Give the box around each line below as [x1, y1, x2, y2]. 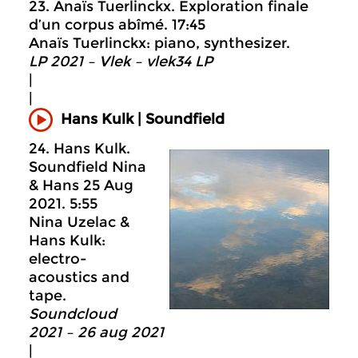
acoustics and [29, 268, 129, 286]
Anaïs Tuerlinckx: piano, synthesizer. [29, 34, 290, 52]
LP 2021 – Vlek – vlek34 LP [29, 52, 213, 70]
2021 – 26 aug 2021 [29, 323, 164, 341]
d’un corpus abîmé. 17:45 [29, 15, 205, 34]
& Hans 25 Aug [29, 176, 133, 194]
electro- [29, 249, 87, 268]
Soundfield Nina [29, 157, 146, 176]
